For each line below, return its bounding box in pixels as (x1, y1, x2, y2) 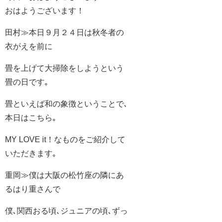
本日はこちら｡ (5, 113, 56, 122)
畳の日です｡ (5, 78, 49, 86)
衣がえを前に (5, 42, 53, 51)
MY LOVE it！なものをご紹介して (5, 135, 125, 144)
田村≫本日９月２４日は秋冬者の (5, 28, 124, 37)
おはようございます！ (5, 6, 84, 15)
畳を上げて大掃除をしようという (5, 64, 124, 72)
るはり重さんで (5, 185, 60, 193)
